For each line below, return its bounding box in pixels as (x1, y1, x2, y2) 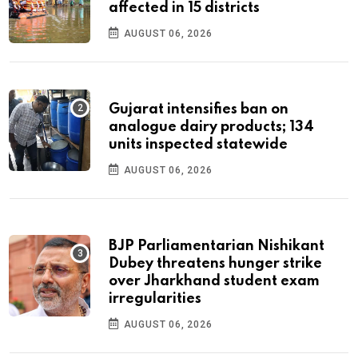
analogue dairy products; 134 (109, 120, 314, 135)
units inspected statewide (109, 137, 288, 153)
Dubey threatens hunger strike (109, 257, 322, 272)
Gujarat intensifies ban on (109, 102, 288, 117)
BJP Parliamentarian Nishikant (109, 239, 324, 254)
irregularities (109, 292, 201, 307)
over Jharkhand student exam (109, 274, 320, 289)
